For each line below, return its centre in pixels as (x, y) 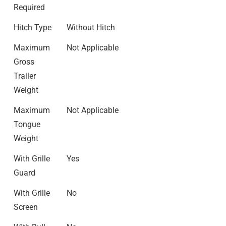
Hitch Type (33, 27)
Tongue (27, 124)
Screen (26, 207)
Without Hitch (91, 27)
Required (29, 7)
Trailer (25, 76)
